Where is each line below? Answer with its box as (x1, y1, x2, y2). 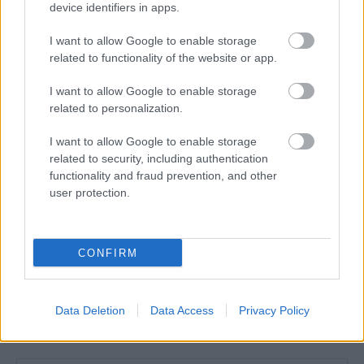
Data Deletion (54, 304, 125, 317)
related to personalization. (50, 102, 183, 115)
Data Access (149, 304, 214, 317)
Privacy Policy (238, 304, 310, 317)
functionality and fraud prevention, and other (50, 169, 277, 182)
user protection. (50, 186, 130, 199)
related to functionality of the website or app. (50, 51, 277, 64)
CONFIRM (77, 246, 138, 259)
